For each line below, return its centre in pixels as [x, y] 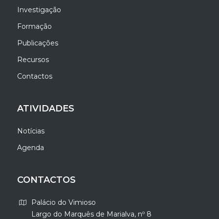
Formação [35, 26]
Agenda [31, 147]
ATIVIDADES [46, 108]
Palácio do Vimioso [64, 202]
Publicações [38, 43]
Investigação [39, 10]
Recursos [33, 59]
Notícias [31, 131]
